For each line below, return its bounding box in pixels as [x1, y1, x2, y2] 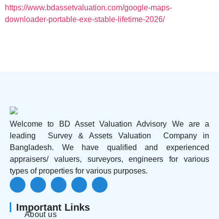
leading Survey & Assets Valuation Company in [10, 131, 209, 140]
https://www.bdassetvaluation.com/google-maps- [5, 3, 172, 12]
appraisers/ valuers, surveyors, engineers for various [10, 155, 209, 164]
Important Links [16, 202, 90, 213]
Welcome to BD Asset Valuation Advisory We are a [10, 120, 209, 129]
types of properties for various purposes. [10, 167, 148, 175]
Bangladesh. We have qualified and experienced [10, 143, 209, 152]
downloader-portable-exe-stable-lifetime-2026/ [5, 15, 165, 24]
